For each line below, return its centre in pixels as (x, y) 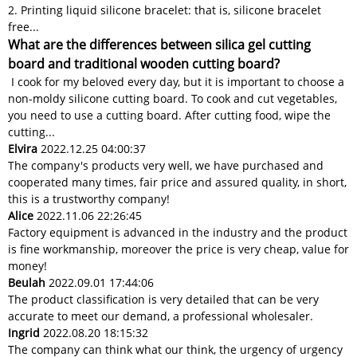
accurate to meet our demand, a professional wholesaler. (161, 316)
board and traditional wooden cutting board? (144, 64)
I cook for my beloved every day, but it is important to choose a (176, 82)
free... (24, 27)
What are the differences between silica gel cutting (159, 45)
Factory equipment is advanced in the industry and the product (178, 233)
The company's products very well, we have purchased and (166, 166)
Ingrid (24, 333)
